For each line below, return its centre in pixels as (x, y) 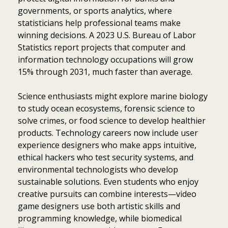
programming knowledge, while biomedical (100, 218)
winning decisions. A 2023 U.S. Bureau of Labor (107, 35)
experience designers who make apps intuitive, (107, 145)
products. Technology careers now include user (108, 133)
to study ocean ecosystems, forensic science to (106, 108)
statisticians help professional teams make (99, 23)
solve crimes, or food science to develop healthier (112, 120)
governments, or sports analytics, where (95, 10)
